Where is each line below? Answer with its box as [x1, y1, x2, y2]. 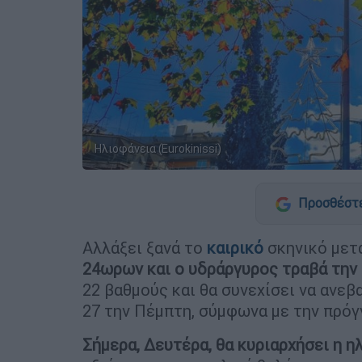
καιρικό [207, 237, 263, 258]
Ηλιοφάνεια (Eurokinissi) [95, 141, 221, 156]
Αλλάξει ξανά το [82, 237, 207, 258]
